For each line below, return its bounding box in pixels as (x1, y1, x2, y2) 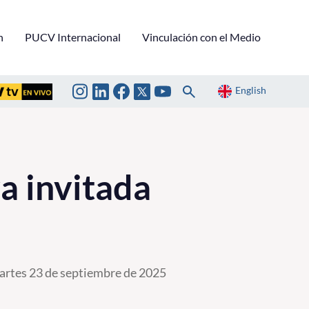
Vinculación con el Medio (142, 30, 261, 43)
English (235, 84, 266, 97)
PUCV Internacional (25, 30, 121, 43)
